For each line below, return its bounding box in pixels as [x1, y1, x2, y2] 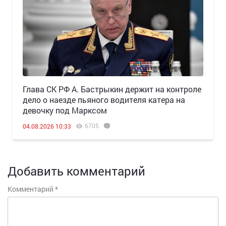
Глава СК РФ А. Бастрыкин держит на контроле [23, 84, 201, 95]
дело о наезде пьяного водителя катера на [23, 94, 185, 105]
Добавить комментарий [8, 163, 145, 180]
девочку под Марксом [23, 105, 107, 116]
